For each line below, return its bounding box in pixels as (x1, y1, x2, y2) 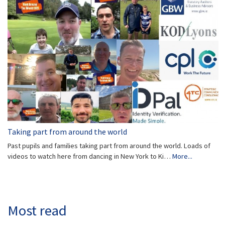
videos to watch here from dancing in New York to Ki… (8, 152, 172, 161)
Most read (8, 201, 67, 220)
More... (172, 152, 192, 161)
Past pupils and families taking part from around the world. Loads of (8, 141, 210, 151)
